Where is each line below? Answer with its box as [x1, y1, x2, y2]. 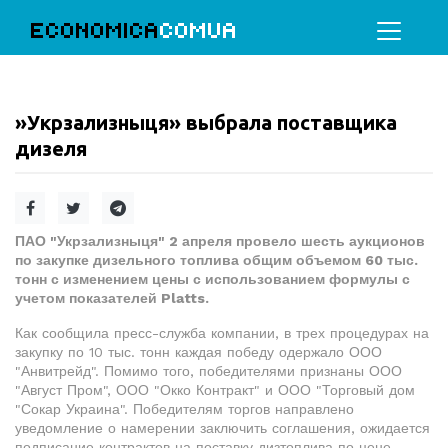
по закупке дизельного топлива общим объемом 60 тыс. [15, 252, 418, 268]
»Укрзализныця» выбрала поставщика [15, 111, 397, 134]
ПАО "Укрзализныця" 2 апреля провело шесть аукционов [15, 233, 425, 249]
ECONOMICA [31, 17, 160, 44]
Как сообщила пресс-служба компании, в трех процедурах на [15, 325, 429, 341]
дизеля [15, 137, 87, 160]
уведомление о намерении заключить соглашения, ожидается [15, 420, 430, 436]
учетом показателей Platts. [15, 290, 209, 306]
